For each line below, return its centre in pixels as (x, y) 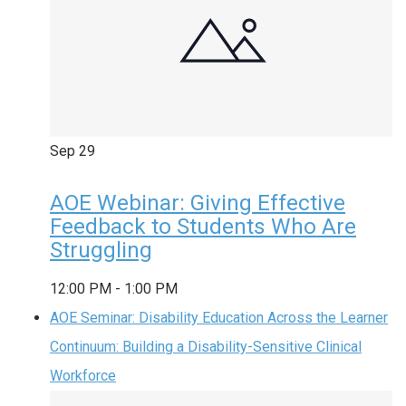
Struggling (101, 250)
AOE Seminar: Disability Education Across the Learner (219, 317)
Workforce (83, 375)
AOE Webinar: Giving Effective (198, 203)
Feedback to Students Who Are (203, 226)
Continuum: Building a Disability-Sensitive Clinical (206, 346)
